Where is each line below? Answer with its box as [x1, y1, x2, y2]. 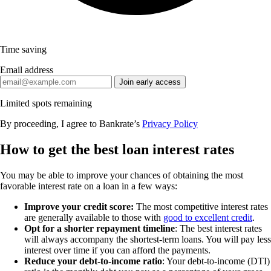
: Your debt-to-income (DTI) [162, 256, 270, 266]
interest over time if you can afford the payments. [24, 245, 211, 255]
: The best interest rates [175, 223, 262, 233]
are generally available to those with [24, 212, 163, 223]
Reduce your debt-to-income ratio [24, 256, 162, 266]
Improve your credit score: [24, 201, 136, 212]
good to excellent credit [163, 212, 252, 223]
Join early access [119, 77, 181, 87]
